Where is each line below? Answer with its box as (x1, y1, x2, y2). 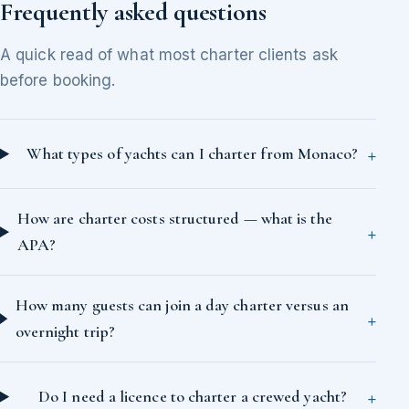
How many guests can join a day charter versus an (15, 295, 349, 316)
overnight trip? (15, 321, 116, 342)
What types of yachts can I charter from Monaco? (26, 143, 359, 164)
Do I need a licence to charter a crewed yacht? (38, 386, 347, 407)
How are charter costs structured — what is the (16, 208, 332, 229)
